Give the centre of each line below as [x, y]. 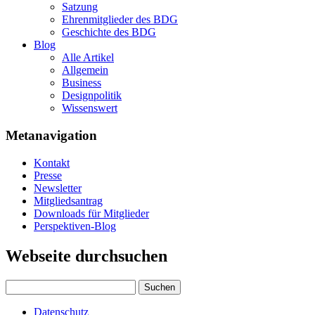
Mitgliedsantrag [68, 200]
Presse [48, 175]
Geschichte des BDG [109, 32]
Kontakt [52, 162]
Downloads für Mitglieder [91, 213]
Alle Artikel [88, 58]
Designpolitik [92, 96]
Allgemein [85, 70]
